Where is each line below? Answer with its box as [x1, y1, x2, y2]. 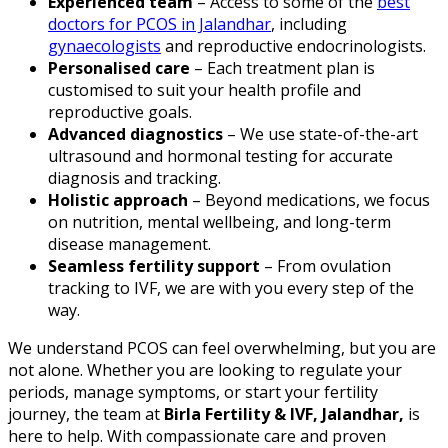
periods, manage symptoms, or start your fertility [8, 381, 378, 404]
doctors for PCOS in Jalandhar [48, 13, 271, 36]
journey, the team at [8, 403, 164, 426]
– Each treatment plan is [190, 57, 375, 80]
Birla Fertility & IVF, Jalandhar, [164, 403, 404, 426]
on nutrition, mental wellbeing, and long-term [48, 211, 391, 234]
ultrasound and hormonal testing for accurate [48, 145, 393, 168]
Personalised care [48, 57, 190, 80]
